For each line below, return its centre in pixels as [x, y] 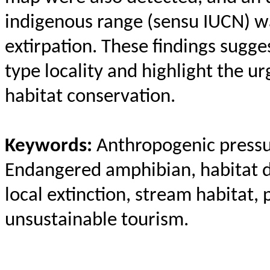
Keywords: [51, 146]
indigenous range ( [79, 23]
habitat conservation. [90, 97]
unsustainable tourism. [97, 220]
